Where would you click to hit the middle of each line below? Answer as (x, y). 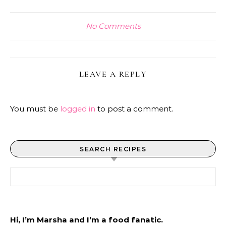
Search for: (30, 173)
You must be (35, 109)
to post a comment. (134, 109)
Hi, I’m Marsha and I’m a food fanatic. (87, 220)
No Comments (113, 26)
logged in (78, 109)
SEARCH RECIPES (113, 149)
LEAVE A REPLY (113, 74)
